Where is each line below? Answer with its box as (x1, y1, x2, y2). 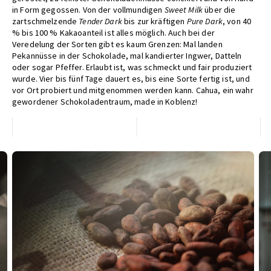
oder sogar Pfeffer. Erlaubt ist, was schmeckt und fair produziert (12, 62, 252, 73)
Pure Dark (186, 16, 223, 27)
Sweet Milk (164, 4, 203, 16)
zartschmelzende (12, 16, 79, 27)
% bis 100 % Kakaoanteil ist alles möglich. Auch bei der (12, 27, 215, 39)
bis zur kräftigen (122, 16, 187, 27)
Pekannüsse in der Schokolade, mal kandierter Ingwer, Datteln (12, 50, 242, 62)
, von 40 (222, 16, 252, 27)
